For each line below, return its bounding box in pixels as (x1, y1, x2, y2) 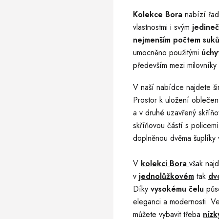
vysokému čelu (151, 183, 204, 195)
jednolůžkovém (139, 171, 194, 182)
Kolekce (133, 9, 165, 20)
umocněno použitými (133, 47, 201, 58)
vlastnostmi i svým (133, 22, 192, 33)
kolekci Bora (141, 158, 189, 169)
